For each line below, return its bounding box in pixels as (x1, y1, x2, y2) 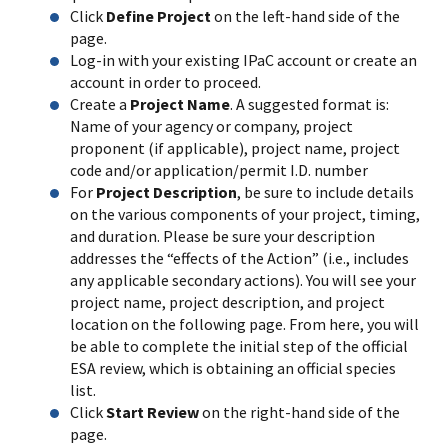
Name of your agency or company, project (70, 115, 353, 136)
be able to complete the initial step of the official (70, 335, 408, 356)
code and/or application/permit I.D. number (70, 159, 368, 180)
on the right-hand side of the (199, 401, 400, 422)
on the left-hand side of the (214, 5, 400, 26)
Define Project (106, 5, 214, 26)
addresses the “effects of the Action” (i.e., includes (70, 247, 409, 268)
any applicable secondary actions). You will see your (70, 269, 416, 290)
